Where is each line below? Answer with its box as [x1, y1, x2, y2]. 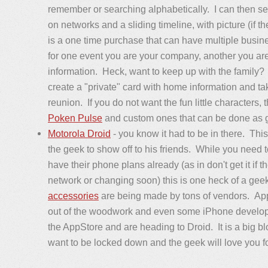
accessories [48, 190, 99, 201]
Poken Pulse [48, 112, 102, 123]
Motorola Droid [48, 128, 111, 139]
